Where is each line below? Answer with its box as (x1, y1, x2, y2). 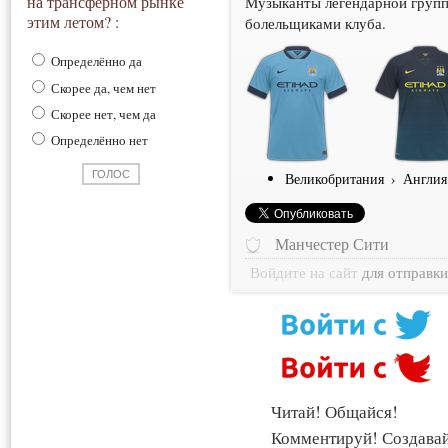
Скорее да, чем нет (48, 78, 156, 97)
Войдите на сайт (250, 263, 359, 283)
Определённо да (48, 52, 142, 71)
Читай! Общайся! (271, 400, 398, 424)
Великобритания (285, 168, 385, 188)
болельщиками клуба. (245, 12, 387, 33)
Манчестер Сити (275, 232, 390, 255)
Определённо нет (48, 130, 148, 149)
